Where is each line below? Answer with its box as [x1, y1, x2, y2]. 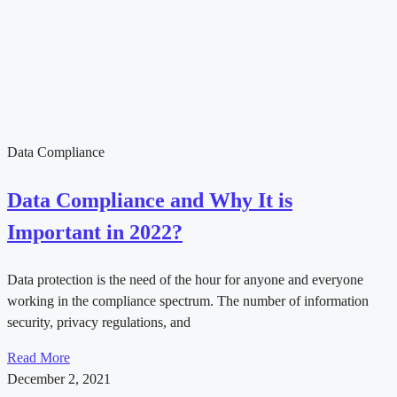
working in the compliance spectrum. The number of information [7, 293, 369, 309]
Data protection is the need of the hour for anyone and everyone [7, 272, 363, 288]
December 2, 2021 [7, 371, 111, 387]
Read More [7, 350, 70, 366]
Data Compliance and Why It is [7, 189, 292, 213]
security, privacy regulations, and [7, 315, 191, 331]
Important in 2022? [7, 221, 183, 245]
